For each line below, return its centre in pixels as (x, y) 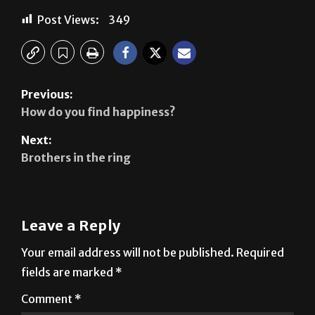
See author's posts (157, 11)
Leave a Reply (71, 259)
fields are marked (68, 306)
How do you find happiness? (98, 146)
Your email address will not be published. (128, 287)
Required (260, 287)
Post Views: (68, 54)
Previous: (47, 128)
